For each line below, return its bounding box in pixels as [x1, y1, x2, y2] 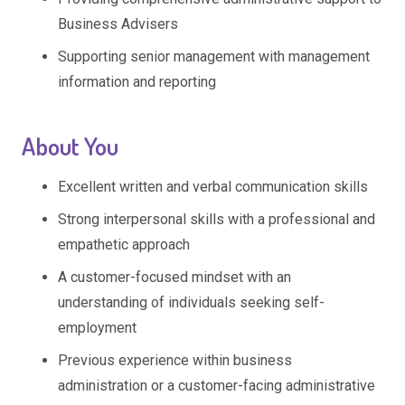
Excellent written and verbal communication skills [58, 177, 368, 195]
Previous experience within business [58, 351, 292, 369]
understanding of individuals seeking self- [58, 293, 325, 311]
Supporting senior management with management [58, 47, 370, 65]
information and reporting [58, 72, 216, 90]
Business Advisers [58, 14, 178, 33]
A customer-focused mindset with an [58, 268, 291, 286]
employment [58, 318, 137, 336]
